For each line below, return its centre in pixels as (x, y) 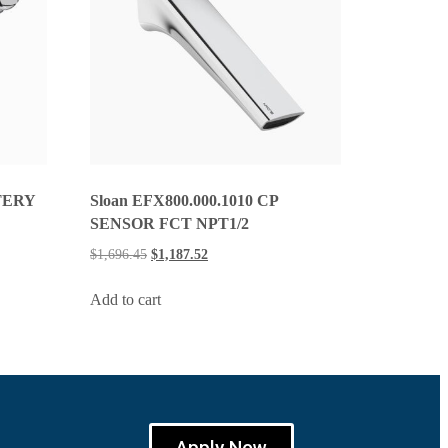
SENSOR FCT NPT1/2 (170, 223)
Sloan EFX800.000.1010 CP (184, 200)
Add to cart (126, 300)
